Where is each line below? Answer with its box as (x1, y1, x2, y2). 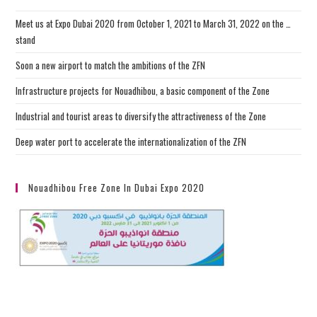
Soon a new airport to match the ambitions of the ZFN (16, 57, 206, 72)
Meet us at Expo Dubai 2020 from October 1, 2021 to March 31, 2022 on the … (16, 16, 292, 30)
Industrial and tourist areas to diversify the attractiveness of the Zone (16, 108, 267, 123)
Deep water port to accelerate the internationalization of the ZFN (16, 134, 247, 149)
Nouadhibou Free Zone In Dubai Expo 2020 (28, 180, 205, 195)
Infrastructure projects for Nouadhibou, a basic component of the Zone (16, 83, 270, 98)
